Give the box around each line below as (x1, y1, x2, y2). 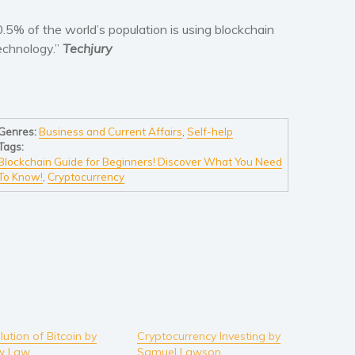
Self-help (186, 125, 233, 139)
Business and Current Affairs (38, 125, 182, 139)
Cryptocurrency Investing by (136, 328, 281, 343)
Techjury (63, 40, 113, 56)
